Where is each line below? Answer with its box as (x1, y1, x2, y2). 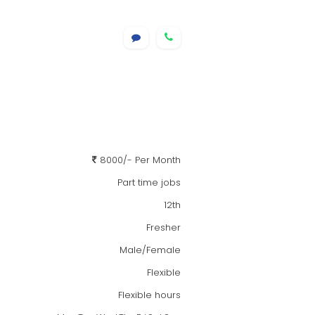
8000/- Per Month (97, 153, 181, 167)
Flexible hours (118, 288, 181, 302)
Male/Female (120, 243, 181, 257)
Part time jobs (117, 176, 181, 189)
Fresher (146, 221, 181, 234)
